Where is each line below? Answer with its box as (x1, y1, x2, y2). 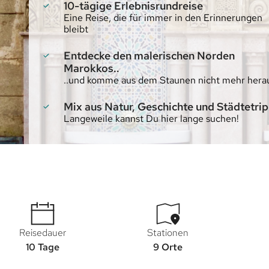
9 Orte (153, 240, 183, 253)
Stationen (147, 226, 189, 239)
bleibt (64, 22, 88, 35)
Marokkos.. (64, 61, 119, 75)
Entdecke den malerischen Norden (64, 48, 235, 62)
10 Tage (26, 240, 59, 253)
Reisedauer (19, 226, 66, 239)
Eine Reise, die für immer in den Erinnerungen (64, 11, 262, 24)
